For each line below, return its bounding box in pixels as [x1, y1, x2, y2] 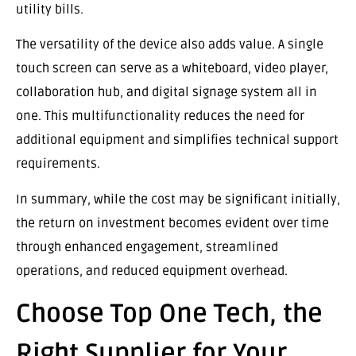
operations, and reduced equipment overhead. [16, 262, 288, 279]
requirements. [16, 156, 100, 172]
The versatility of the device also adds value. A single [16, 37, 323, 53]
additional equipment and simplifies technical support [16, 132, 339, 149]
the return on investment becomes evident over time [16, 215, 329, 231]
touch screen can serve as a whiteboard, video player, [16, 60, 328, 77]
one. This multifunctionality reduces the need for [16, 108, 304, 125]
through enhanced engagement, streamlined [16, 238, 278, 255]
